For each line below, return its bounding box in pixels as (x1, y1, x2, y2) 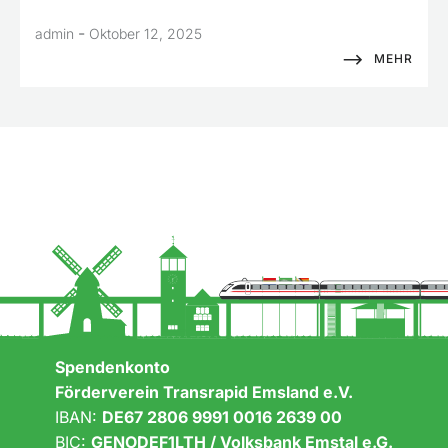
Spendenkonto (55, 356, 170, 377)
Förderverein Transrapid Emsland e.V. (55, 381, 353, 402)
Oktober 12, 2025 (89, 24, 202, 42)
